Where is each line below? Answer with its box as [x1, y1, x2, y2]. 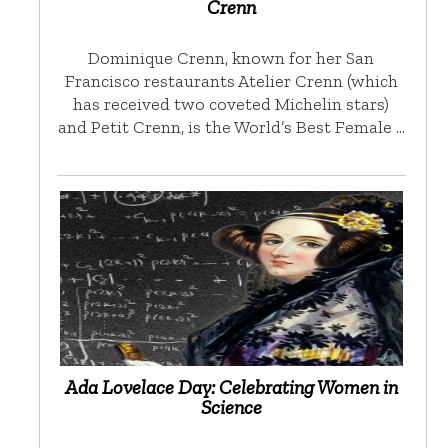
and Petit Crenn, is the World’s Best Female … [57, 115, 405, 138]
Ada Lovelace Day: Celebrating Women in [64, 374, 398, 399]
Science [200, 394, 262, 419]
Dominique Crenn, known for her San [88, 46, 375, 69]
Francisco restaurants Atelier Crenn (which [64, 69, 398, 92]
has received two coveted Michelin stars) [73, 92, 390, 115]
